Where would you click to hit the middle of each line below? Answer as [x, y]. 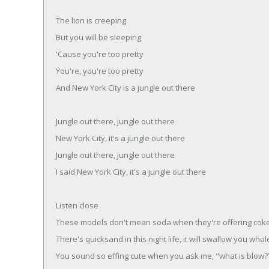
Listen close [77, 205]
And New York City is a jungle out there [125, 87]
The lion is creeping [91, 20]
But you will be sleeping [98, 37]
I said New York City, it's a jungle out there [131, 171]
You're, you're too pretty [100, 71]
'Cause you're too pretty [100, 54]
